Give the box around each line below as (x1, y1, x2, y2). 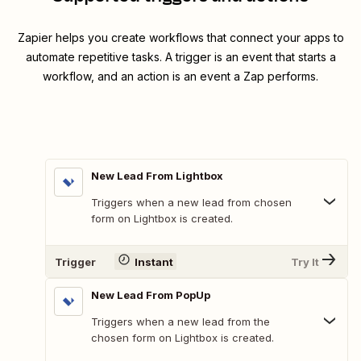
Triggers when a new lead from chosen (91, 196, 292, 210)
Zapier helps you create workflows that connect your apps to (17, 31, 344, 45)
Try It (291, 255, 319, 268)
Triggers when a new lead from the (91, 315, 270, 329)
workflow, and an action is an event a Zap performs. (43, 69, 318, 84)
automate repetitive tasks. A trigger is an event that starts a (25, 50, 336, 64)
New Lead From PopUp (91, 288, 210, 302)
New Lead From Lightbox (91, 169, 223, 183)
